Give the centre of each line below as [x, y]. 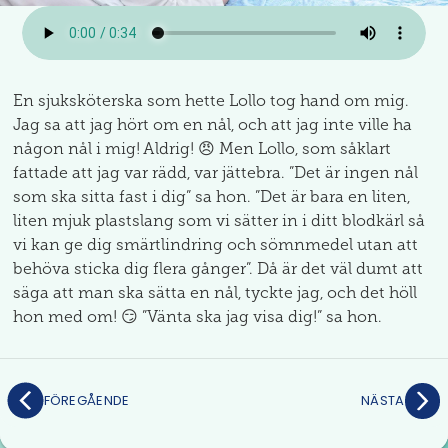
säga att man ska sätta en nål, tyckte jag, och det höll [214, 293]
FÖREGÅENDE [86, 400]
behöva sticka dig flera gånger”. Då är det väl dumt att [217, 269]
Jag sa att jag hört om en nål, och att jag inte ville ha [212, 125]
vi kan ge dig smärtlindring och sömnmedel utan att [215, 245]
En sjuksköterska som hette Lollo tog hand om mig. [210, 101]
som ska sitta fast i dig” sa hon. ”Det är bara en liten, [211, 197]
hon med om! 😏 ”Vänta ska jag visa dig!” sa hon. [197, 317]
